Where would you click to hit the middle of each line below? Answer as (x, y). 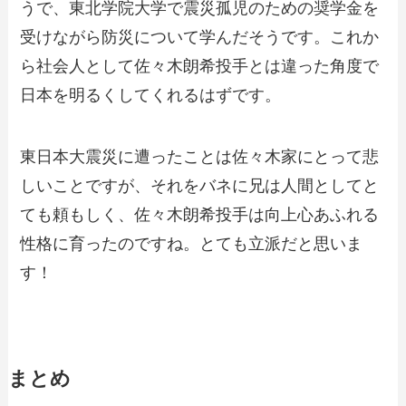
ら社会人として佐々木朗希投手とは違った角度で (200, 67)
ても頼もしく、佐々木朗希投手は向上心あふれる (200, 214)
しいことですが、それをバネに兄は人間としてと (200, 185)
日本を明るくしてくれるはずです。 (151, 96)
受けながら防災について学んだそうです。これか (200, 38)
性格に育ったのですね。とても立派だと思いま (192, 243)
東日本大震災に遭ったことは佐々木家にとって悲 (200, 156)
